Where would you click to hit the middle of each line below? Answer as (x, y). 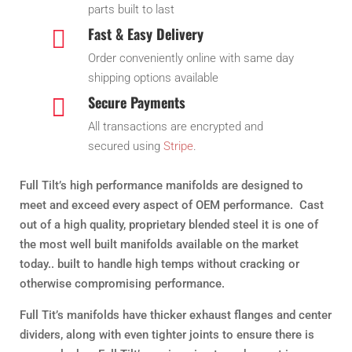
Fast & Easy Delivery (145, 34)
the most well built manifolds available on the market (159, 245)
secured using (125, 147)
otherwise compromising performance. (122, 284)
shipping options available (153, 78)
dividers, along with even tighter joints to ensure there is (167, 335)
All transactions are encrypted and (175, 127)
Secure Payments (136, 103)
